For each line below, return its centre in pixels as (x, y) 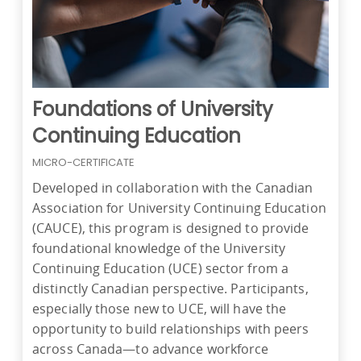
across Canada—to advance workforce (151, 349)
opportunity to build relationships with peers (171, 329)
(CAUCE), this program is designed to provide (171, 228)
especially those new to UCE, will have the (160, 309)
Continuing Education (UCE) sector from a (161, 269)
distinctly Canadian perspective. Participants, (170, 289)
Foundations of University (153, 110)
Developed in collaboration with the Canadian (173, 188)
